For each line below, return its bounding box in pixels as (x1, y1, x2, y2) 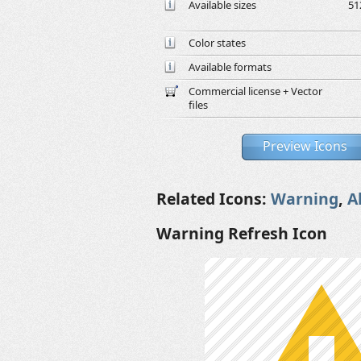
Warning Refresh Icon (156, 222, 327, 244)
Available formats (189, 60, 272, 74)
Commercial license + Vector (189, 84, 322, 98)
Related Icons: (156, 188, 271, 210)
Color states (189, 35, 246, 50)
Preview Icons (262, 137, 347, 155)
